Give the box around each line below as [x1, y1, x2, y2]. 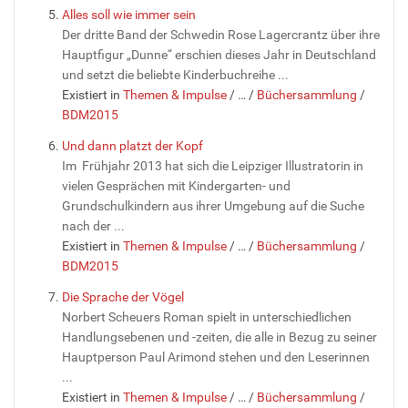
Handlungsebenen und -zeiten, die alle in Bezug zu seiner [62, 330, 377, 344]
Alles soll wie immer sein [62, 7, 196, 22]
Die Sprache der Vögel [62, 290, 184, 304]
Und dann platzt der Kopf [62, 138, 203, 153]
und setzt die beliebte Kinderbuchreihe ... [62, 67, 289, 82]
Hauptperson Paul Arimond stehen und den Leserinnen [62, 350, 370, 364]
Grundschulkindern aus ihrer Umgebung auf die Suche [62, 199, 364, 213]
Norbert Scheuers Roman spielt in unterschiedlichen [62, 310, 352, 324]
